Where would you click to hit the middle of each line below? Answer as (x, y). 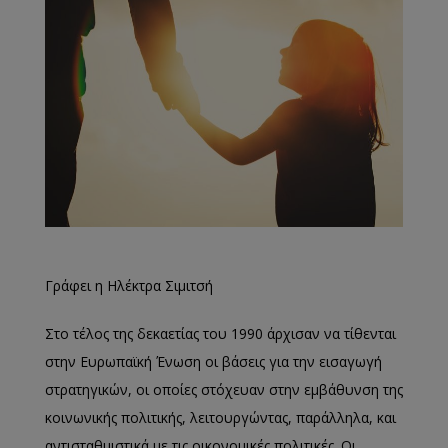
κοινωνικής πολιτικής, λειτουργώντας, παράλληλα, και (220, 417)
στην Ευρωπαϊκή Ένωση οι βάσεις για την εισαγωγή (213, 361)
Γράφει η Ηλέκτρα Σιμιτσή (129, 285)
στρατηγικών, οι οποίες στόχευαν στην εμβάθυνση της (224, 389)
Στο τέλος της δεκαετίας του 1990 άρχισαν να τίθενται (220, 333)
